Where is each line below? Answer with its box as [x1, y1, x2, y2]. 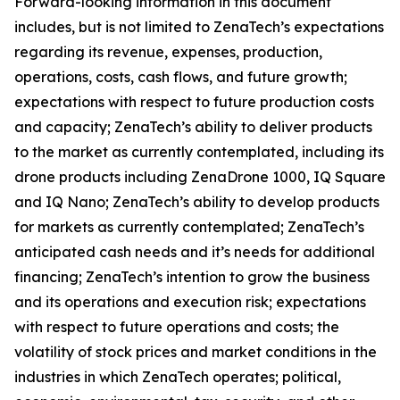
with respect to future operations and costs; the [14, 318, 339, 337]
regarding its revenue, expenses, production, [14, 43, 322, 62]
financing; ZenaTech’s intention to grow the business [14, 268, 370, 287]
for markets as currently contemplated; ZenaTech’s [14, 218, 364, 237]
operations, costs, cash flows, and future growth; [14, 68, 347, 87]
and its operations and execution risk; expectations [14, 293, 366, 312]
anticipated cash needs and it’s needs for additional [14, 243, 375, 262]
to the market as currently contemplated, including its [14, 143, 384, 162]
